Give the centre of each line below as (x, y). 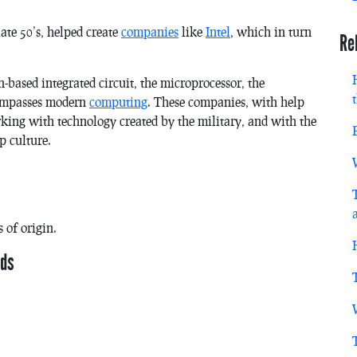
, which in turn (271, 31)
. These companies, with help (226, 101)
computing (118, 101)
